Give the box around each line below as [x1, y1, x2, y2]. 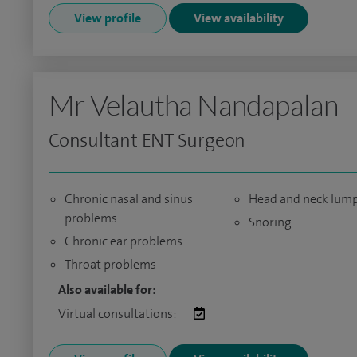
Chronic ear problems [65, 233, 182, 249]
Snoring [248, 214, 292, 230]
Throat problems [65, 256, 156, 273]
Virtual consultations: [58, 305, 178, 322]
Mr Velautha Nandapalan [49, 87, 339, 122]
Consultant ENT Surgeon [49, 127, 246, 153]
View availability [194, 10, 284, 26]
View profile [74, 10, 141, 26]
